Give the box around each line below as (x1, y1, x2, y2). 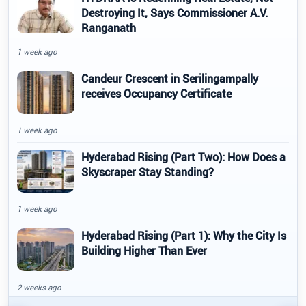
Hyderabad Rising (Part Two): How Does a (81, 149, 286, 165)
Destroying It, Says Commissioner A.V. (81, 5, 268, 20)
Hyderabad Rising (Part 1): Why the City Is (81, 227, 286, 243)
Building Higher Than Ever (81, 242, 207, 258)
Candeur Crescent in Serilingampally (81, 70, 258, 86)
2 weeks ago (17, 281, 61, 292)
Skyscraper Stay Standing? (81, 164, 214, 180)
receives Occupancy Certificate (81, 85, 232, 101)
